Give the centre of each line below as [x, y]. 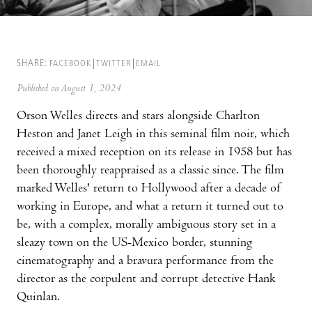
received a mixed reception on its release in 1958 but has [154, 153]
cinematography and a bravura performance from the [145, 261]
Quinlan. [38, 297]
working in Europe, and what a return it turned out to [150, 207]
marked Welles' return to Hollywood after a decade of [149, 189]
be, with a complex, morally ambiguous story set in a [146, 225]
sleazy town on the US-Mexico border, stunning [134, 243]
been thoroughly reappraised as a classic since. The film [150, 171]
